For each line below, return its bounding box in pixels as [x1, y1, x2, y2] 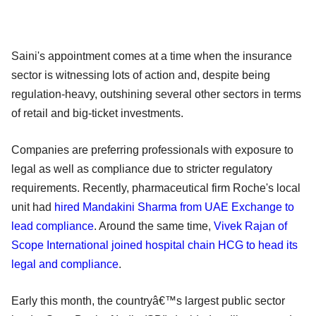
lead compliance [11, 219, 94, 232]
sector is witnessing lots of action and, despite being [11, 68, 270, 81]
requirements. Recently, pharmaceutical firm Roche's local [11, 181, 300, 194]
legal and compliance [11, 257, 119, 270]
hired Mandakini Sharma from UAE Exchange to [54, 200, 294, 213]
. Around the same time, [94, 219, 214, 232]
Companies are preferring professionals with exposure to [11, 143, 293, 156]
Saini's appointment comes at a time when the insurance [11, 49, 292, 62]
